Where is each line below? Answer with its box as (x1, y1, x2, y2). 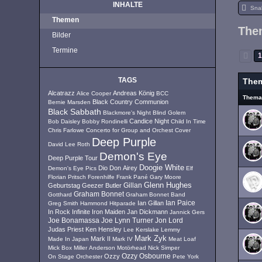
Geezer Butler (82, 182, 122, 189)
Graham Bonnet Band (126, 191, 186, 198)
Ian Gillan (137, 199, 164, 206)
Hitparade (109, 200, 136, 206)
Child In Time (171, 118, 206, 125)
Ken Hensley (85, 226, 122, 233)
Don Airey (109, 164, 138, 171)
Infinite (72, 208, 91, 215)
